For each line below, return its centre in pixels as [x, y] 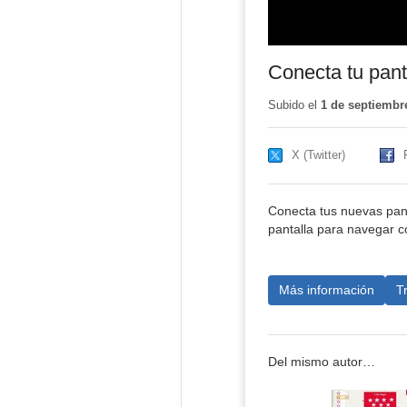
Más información [326, 289]
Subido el [294, 105]
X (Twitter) [318, 155]
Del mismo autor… [321, 362]
